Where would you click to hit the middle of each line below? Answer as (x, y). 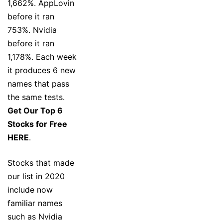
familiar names (35, 203)
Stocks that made (41, 163)
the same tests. (36, 97)
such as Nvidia (35, 217)
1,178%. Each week (42, 57)
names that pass (38, 84)
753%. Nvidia (32, 30)
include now (30, 190)
